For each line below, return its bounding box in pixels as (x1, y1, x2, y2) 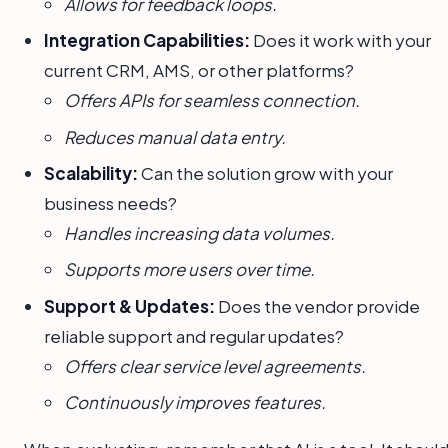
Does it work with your (250, 29, 431, 52)
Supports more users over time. (64, 258, 315, 281)
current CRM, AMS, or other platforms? (44, 59, 354, 82)
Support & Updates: (44, 294, 215, 317)
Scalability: (44, 161, 138, 184)
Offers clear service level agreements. (64, 354, 366, 377)
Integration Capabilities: (44, 29, 250, 52)
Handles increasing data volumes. (64, 221, 335, 244)
